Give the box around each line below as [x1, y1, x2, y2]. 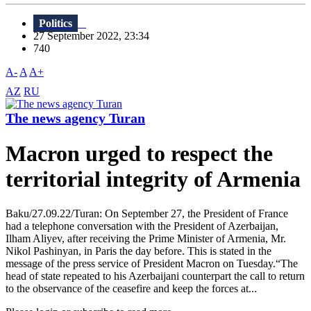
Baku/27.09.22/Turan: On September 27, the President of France [6, 207, 288, 219]
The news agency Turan [6, 110, 145, 126]
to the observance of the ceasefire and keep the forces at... [6, 282, 257, 294]
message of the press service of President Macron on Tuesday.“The [6, 257, 298, 269]
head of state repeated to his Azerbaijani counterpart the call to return [6, 269, 305, 282]
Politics [39, 17, 72, 30]
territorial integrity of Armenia [6, 167, 301, 192]
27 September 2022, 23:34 [33, 30, 158, 42]
